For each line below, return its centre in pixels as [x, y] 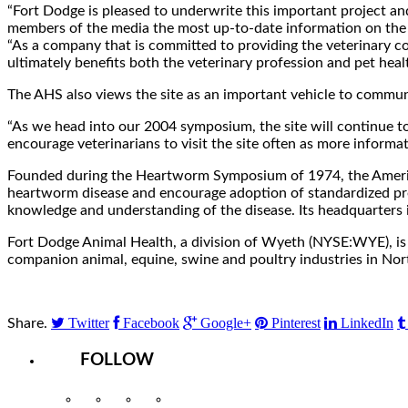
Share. [27, 323]
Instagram [111, 400]
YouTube [199, 400]
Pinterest [296, 322]
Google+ [226, 322]
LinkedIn [367, 322]
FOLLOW [117, 360]
